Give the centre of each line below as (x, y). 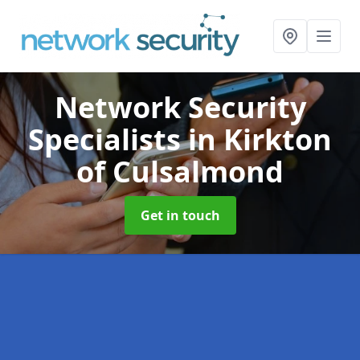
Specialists (108, 139)
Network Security (180, 107)
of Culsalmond (180, 172)
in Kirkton (260, 139)
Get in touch (180, 215)
